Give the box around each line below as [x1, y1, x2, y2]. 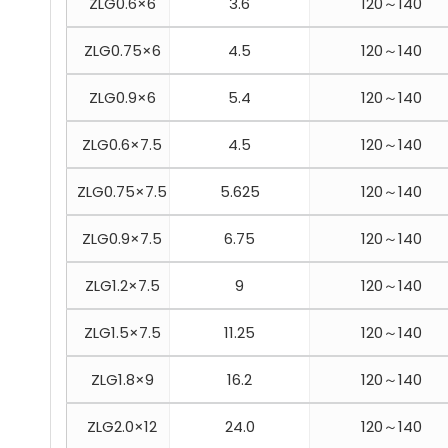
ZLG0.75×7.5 [69, 181, 167, 203]
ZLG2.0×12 [79, 416, 157, 438]
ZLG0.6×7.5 [74, 134, 162, 156]
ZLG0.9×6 [80, 87, 156, 109]
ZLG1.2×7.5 [76, 275, 160, 297]
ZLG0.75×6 [75, 40, 161, 62]
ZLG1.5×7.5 [75, 322, 161, 344]
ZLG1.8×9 [82, 369, 154, 391]
